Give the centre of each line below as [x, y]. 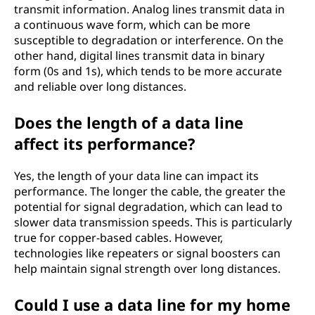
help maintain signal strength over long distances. [147, 269]
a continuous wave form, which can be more [132, 25]
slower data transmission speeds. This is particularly [153, 222]
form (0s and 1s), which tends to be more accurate [148, 71]
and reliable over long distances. [100, 86]
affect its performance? [105, 143]
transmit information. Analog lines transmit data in [149, 9]
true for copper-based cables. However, [118, 238]
